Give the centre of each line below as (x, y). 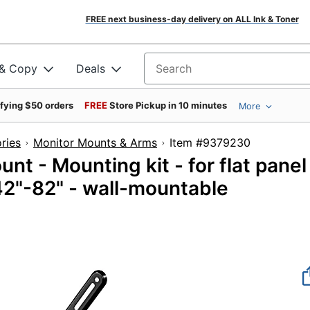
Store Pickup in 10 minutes (168, 105)
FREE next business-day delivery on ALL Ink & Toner (192, 19)
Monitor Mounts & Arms (95, 143)
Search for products (197, 73)
